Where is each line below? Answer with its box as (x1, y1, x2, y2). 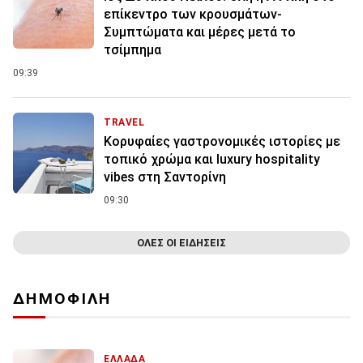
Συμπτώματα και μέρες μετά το (104, 23, 296, 40)
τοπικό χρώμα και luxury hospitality (104, 151, 320, 167)
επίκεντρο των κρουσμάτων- (104, 6, 282, 22)
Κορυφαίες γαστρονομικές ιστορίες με (104, 133, 340, 149)
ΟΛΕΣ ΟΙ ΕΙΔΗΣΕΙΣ (137, 236, 226, 249)
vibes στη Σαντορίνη (104, 169, 226, 185)
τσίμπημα (104, 41, 161, 58)
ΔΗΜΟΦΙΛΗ (13, 288, 112, 308)
